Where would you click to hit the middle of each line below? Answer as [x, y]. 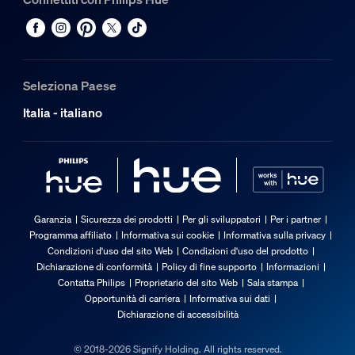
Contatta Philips [91, 282]
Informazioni [292, 266]
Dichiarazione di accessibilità [177, 314]
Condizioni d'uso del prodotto [245, 250]
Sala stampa [272, 282]
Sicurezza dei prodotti [127, 219]
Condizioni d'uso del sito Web [110, 250]
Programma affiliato [71, 235]
